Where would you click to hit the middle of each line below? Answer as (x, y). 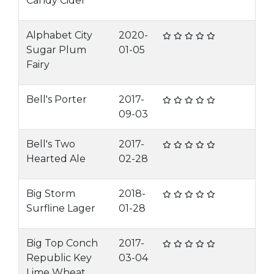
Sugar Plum (56, 50)
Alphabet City (59, 35)
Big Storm (51, 194)
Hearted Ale (56, 159)
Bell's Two (51, 144)
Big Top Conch (62, 243)
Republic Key (59, 258)
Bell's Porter (57, 99)
